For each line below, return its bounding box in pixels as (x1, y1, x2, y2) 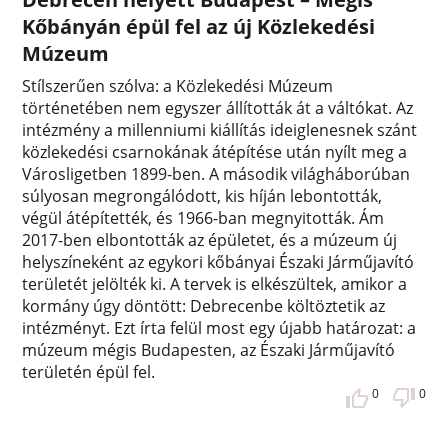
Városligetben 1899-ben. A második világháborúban (22, 162, 411, 185)
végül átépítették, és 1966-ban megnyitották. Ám (22, 206, 385, 229)
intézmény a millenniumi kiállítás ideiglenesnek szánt (22, 118, 418, 141)
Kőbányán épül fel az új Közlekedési (22, 12, 376, 40)
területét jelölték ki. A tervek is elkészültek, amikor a (22, 272, 408, 295)
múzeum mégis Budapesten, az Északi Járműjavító (22, 338, 396, 361)
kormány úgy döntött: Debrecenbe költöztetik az (22, 294, 386, 317)
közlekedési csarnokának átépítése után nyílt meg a (22, 140, 408, 163)
